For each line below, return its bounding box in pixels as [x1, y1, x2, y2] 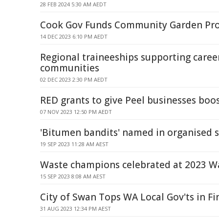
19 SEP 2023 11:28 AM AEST [40, 140, 109, 148]
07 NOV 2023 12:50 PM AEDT [40, 108, 112, 115]
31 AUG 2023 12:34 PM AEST [40, 205, 111, 212]
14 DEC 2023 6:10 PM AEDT [40, 33, 108, 40]
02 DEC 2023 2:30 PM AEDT [40, 76, 108, 83]
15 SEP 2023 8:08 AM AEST [40, 173, 106, 180]
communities [40, 62, 99, 74]
